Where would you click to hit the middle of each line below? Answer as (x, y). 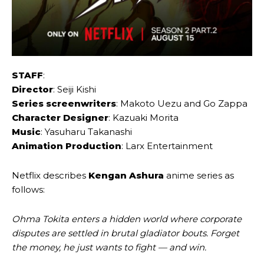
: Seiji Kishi (75, 90)
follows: (29, 190)
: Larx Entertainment (167, 146)
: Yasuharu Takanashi (86, 132)
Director (32, 90)
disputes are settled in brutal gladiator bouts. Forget (126, 233)
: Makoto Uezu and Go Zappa (182, 104)
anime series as (199, 176)
